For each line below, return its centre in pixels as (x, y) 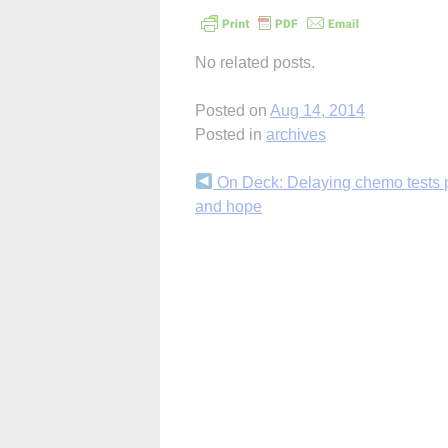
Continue (246, 187)
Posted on (232, 110)
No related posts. (255, 62)
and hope (228, 206)
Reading (241, 223)
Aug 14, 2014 (317, 110)
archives (296, 134)
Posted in (230, 134)
